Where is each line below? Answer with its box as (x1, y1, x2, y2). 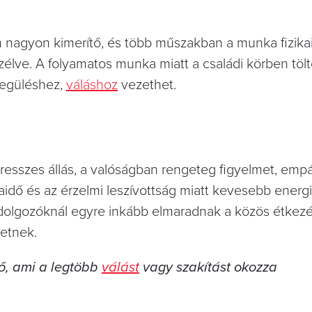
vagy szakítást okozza (139, 258, 277, 276)
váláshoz (66, 76, 118, 93)
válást (102, 258, 139, 276)
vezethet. (118, 76, 176, 93)
